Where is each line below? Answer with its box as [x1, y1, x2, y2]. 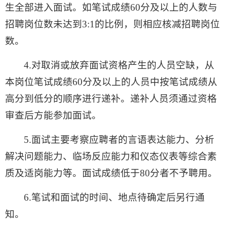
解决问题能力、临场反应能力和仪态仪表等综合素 [5, 151, 217, 162]
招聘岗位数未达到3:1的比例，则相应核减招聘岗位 [5, 19, 220, 30]
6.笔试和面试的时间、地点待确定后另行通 [24, 192, 205, 203]
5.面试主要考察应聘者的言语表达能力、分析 [24, 134, 215, 145]
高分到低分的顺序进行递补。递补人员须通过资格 [5, 93, 217, 104]
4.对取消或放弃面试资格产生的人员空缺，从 [24, 60, 215, 71]
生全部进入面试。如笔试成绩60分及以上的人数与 [5, 2, 217, 13]
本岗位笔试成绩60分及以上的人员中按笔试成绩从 [5, 77, 217, 88]
